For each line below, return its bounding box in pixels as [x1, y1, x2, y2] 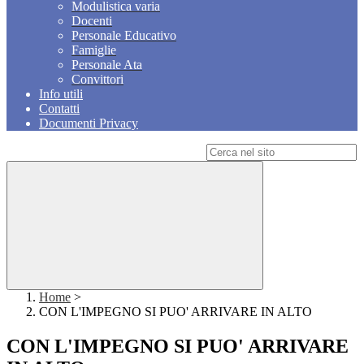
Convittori [71, 72, 123, 87]
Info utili [39, 87, 83, 102]
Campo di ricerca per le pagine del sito [6, 145, 203, 159]
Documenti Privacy [39, 116, 138, 131]
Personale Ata [71, 58, 142, 72]
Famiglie [71, 43, 116, 58]
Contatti [39, 102, 80, 116]
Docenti [71, 14, 112, 28]
